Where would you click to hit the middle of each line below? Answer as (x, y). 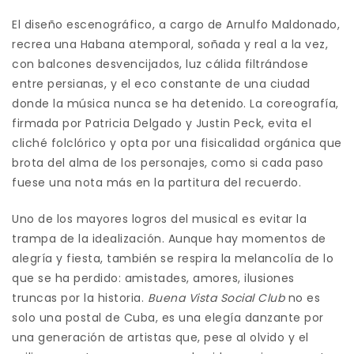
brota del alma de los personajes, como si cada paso (168, 162)
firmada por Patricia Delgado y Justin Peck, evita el (162, 123)
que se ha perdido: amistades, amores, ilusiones (153, 278)
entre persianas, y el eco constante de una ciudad (161, 83)
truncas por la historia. (80, 298)
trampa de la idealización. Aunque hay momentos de (169, 238)
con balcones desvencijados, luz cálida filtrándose (160, 64)
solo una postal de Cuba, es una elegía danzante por (168, 317)
